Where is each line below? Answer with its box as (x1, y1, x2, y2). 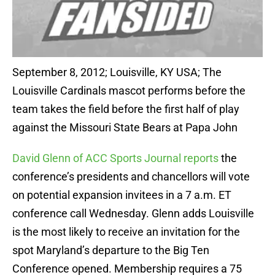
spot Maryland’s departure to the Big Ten (12, 244, 209, 257)
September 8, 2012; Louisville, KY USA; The (12, 66, 222, 79)
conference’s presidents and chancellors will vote (12, 170, 250, 184)
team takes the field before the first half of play (12, 103, 239, 116)
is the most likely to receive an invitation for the (12, 225, 240, 239)
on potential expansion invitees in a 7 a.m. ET (12, 188, 231, 202)
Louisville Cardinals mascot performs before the (12, 84, 246, 98)
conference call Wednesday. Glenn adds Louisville (12, 207, 254, 220)
